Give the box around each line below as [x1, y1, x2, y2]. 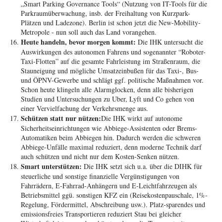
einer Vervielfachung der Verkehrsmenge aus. [21, 103, 149, 113]
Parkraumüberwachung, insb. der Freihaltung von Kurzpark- [21, 8, 191, 18]
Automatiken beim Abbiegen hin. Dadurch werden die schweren [21, 132, 201, 142]
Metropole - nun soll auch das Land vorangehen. [21, 27, 157, 37]
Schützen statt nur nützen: [21, 112, 102, 123]
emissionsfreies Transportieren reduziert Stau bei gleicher [21, 209, 182, 219]
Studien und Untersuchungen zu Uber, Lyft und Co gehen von [21, 94, 195, 104]
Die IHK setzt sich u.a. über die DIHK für [84, 161, 203, 171]
